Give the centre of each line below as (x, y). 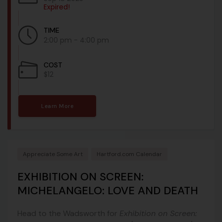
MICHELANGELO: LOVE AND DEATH (108, 191)
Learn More (57, 106)
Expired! (57, 7)
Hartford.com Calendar (129, 154)
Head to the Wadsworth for (68, 214)
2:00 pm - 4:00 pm (76, 40)
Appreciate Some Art (53, 154)
